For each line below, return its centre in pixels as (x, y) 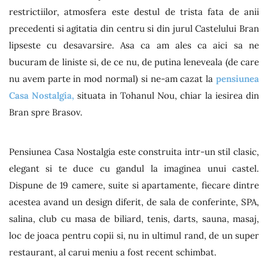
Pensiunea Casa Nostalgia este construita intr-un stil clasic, (134, 151)
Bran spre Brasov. (46, 112)
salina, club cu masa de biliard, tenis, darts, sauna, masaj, (134, 218)
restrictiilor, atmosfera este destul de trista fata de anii (134, 12)
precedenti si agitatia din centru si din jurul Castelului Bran (134, 28)
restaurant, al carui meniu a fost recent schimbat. (113, 252)
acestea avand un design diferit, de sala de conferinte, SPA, (134, 202)
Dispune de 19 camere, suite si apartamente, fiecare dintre (134, 185)
